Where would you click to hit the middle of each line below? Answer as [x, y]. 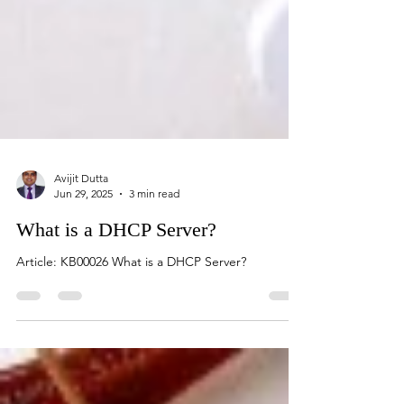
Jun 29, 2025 [83, 233]
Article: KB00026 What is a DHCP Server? [131, 301]
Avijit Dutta [81, 218]
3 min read [154, 233]
